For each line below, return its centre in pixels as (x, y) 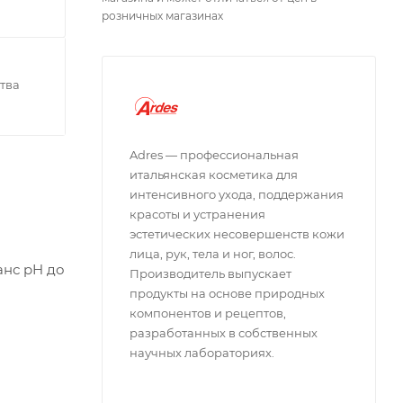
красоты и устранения (197, 214)
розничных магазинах (162, 16)
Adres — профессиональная (214, 155)
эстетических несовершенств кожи (237, 234)
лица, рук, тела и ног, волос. (213, 254)
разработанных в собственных (224, 333)
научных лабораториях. (202, 353)
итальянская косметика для (214, 175)
